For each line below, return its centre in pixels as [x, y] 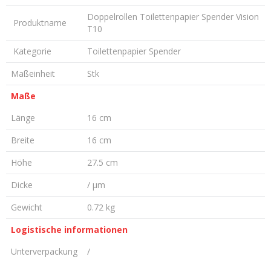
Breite [23, 140]
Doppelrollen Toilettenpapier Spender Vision [173, 17]
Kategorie [31, 51]
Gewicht [27, 207]
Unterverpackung [44, 251]
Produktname [39, 23]
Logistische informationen [69, 230]
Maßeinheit [33, 73]
